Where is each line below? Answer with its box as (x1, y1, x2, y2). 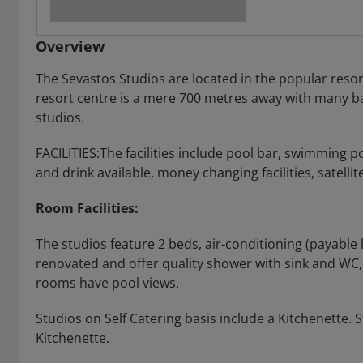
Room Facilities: (36, 199, 139, 217)
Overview (36, 36, 105, 56)
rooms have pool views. (36, 274, 179, 292)
